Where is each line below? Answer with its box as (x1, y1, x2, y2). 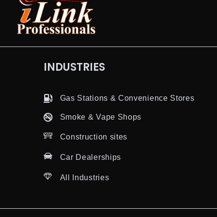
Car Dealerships (60, 153, 121, 161)
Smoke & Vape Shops (60, 113, 142, 122)
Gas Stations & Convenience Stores (60, 94, 195, 103)
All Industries (60, 173, 109, 182)
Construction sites (60, 132, 128, 141)
